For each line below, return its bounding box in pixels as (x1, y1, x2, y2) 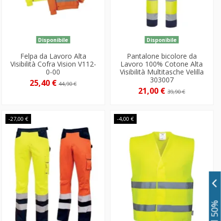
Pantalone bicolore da (126, 51, 197, 61)
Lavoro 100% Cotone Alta (120, 59, 203, 69)
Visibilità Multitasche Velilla (119, 67, 204, 76)
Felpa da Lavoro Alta (20, 51, 86, 61)
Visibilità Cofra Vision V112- (10, 59, 96, 69)
